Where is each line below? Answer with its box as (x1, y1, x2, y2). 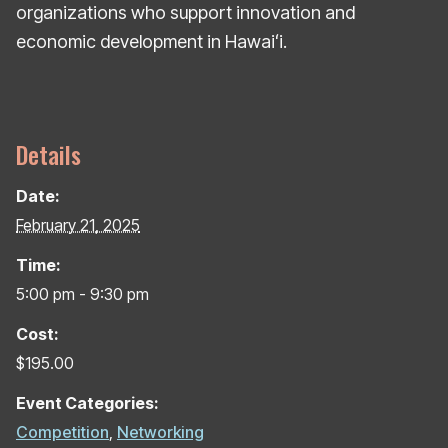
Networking (117, 421, 204, 442)
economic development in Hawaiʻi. (16, 30, 287, 52)
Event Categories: (16, 392, 159, 413)
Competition (16, 421, 109, 442)
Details (16, 135, 81, 172)
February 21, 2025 (16, 214, 140, 235)
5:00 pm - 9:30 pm (16, 283, 149, 304)
